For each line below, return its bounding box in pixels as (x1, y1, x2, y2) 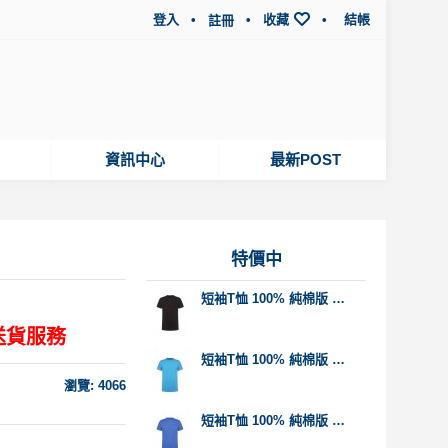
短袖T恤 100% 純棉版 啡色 (332, 291, 345, 306)
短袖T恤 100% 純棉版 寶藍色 (332, 413, 345, 428)
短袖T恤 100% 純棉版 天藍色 (332, 352, 345, 367)
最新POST (269, 151, 341, 168)
